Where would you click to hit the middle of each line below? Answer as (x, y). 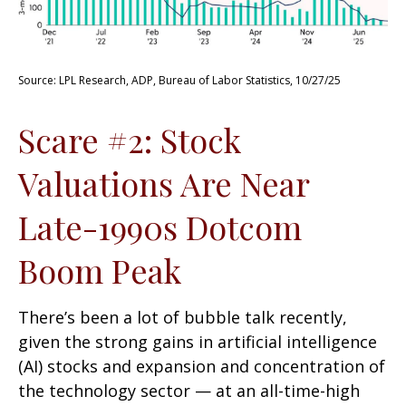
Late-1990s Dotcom (160, 227)
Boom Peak (100, 271)
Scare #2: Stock (130, 140)
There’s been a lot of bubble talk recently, (183, 318)
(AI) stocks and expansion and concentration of (202, 367)
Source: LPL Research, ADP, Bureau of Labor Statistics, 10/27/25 (179, 81)
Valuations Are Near (164, 184)
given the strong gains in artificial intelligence (198, 342)
